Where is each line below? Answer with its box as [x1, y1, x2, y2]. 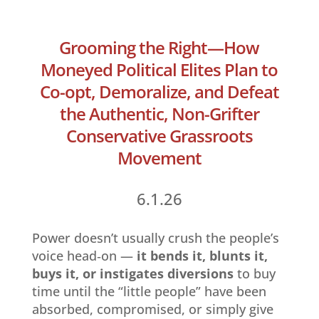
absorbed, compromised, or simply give [31, 300, 273, 318]
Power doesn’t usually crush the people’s [31, 229, 279, 246]
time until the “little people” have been [31, 282, 266, 300]
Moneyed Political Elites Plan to [41, 57, 278, 81]
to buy [233, 264, 276, 282]
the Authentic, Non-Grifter [59, 101, 259, 125]
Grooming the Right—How [59, 35, 260, 59]
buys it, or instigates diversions [31, 264, 234, 282]
